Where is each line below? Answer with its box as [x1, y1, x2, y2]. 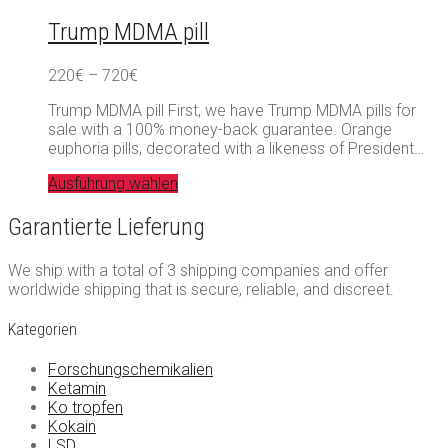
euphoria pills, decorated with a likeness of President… [48, 139, 424, 159]
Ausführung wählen [48, 174, 178, 194]
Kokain [48, 417, 96, 437]
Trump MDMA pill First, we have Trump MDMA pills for [48, 101, 416, 121]
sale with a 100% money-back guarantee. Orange [48, 120, 392, 140]
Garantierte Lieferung [8, 212, 205, 241]
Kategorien [8, 320, 77, 340]
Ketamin [48, 379, 106, 399]
